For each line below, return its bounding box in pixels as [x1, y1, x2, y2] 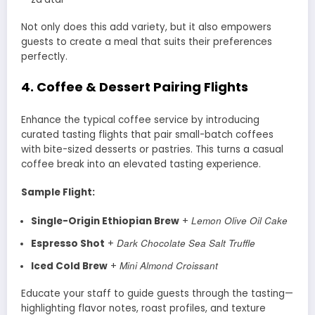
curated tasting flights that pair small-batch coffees [21, 127, 274, 141]
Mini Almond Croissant [119, 258, 218, 272]
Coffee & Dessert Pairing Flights [37, 78, 248, 96]
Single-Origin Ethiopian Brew [30, 214, 179, 228]
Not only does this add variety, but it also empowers [21, 20, 271, 34]
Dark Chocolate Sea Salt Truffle [116, 236, 255, 250]
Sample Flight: [21, 185, 95, 199]
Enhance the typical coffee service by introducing [21, 112, 259, 127]
